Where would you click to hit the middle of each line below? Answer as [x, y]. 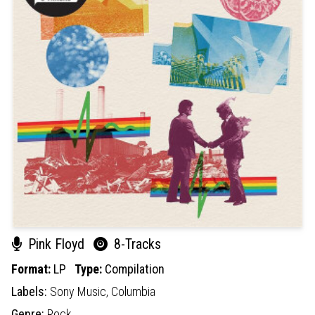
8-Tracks [136, 244]
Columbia [133, 291]
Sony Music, [81, 291]
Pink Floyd [56, 244]
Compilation [135, 269]
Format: [32, 269]
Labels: [31, 291]
